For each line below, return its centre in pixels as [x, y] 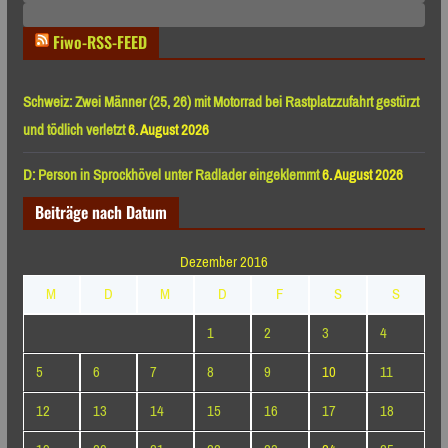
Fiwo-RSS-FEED [99, 41]
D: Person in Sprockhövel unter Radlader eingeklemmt [170, 174]
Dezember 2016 [223, 261]
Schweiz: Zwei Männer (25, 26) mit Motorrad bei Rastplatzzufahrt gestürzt [220, 101]
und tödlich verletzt [73, 129]
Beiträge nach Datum [100, 211]
